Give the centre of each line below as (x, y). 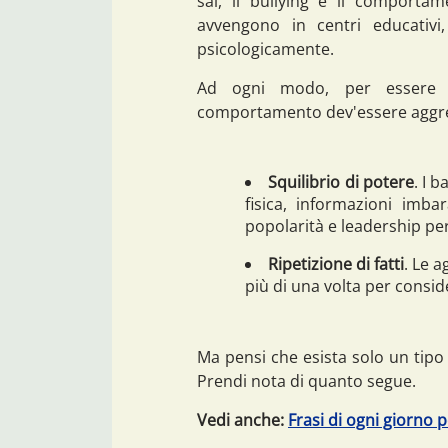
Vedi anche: (242, 420)
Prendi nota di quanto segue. (306, 381)
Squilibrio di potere (341, 182)
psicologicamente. (265, 49)
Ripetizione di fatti (336, 264)
